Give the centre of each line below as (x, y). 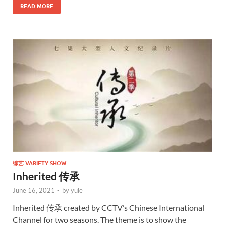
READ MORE (37, 6)
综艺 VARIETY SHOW (39, 163)
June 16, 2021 (34, 190)
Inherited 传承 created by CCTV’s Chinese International (108, 207)
